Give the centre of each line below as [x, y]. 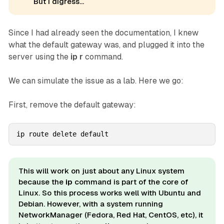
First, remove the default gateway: [72, 105]
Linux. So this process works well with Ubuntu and [109, 193]
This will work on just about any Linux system [101, 171]
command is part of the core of [130, 182]
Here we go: [161, 81]
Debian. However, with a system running [90, 204]
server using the [39, 57]
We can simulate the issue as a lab [71, 81]
